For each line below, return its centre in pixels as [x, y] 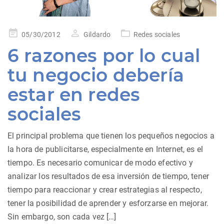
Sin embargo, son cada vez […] [62, 217]
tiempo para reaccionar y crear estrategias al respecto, [105, 190]
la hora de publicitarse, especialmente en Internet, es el [105, 149]
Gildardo [97, 35]
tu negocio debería [96, 75]
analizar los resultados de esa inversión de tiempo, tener [108, 176]
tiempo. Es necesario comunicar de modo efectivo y [100, 163]
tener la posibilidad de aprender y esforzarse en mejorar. [108, 203]
